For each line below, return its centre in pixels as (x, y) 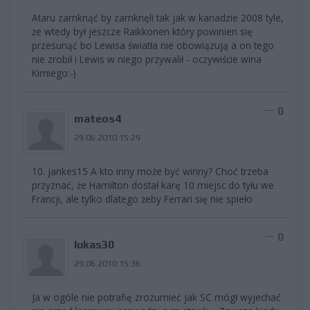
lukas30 (94, 244)
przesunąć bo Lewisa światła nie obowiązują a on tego (153, 45)
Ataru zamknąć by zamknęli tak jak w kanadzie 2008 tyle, (158, 17)
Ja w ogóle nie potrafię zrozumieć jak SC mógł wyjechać (156, 297)
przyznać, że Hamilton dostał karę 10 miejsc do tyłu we (153, 185)
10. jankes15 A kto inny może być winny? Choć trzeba (150, 171)
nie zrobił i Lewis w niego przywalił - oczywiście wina (147, 59)
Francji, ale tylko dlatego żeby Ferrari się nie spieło (142, 199)
